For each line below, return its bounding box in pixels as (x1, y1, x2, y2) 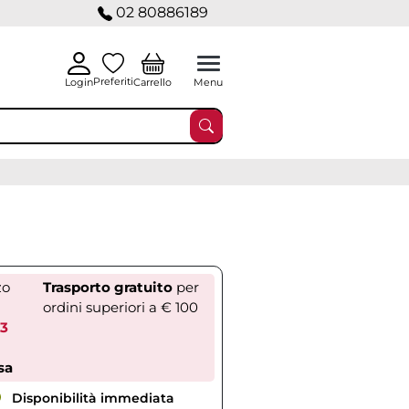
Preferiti (93, 75, 133, 88)
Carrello (133, 75, 172, 89)
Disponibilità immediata (7, 390, 174, 406)
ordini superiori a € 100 (43, 299, 198, 316)
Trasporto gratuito (42, 278, 173, 296)
